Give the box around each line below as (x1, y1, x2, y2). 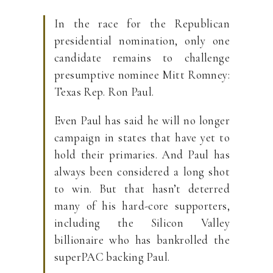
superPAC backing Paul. (54, 250, 170, 264)
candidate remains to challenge (54, 51, 230, 65)
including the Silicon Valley (54, 216, 230, 230)
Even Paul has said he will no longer (54, 113, 230, 127)
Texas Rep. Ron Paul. (54, 85, 154, 99)
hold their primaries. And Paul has (54, 147, 230, 161)
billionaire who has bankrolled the (54, 233, 230, 247)
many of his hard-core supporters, (54, 199, 230, 213)
